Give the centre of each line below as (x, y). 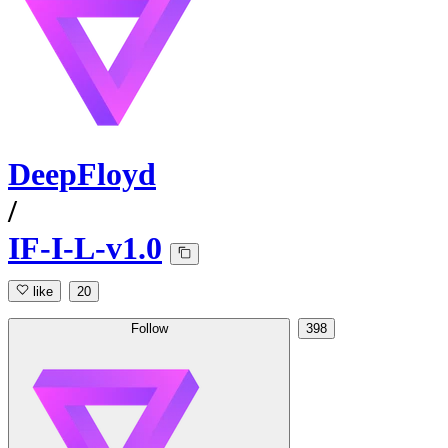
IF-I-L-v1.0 (85, 248)
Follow (149, 329)
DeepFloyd (82, 174)
